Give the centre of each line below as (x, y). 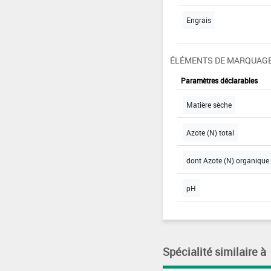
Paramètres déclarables (219, 81)
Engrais (198, 20)
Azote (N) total (210, 133)
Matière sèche (209, 105)
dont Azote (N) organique (227, 161)
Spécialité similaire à (214, 252)
